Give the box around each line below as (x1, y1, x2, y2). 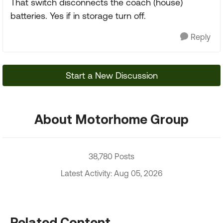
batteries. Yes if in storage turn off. (10, 10, 146, 21)
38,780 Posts (89, 152, 134, 161)
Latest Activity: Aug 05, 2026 (61, 169, 162, 178)
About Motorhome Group (34, 111, 189, 126)
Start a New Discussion (65, 70, 158, 81)
